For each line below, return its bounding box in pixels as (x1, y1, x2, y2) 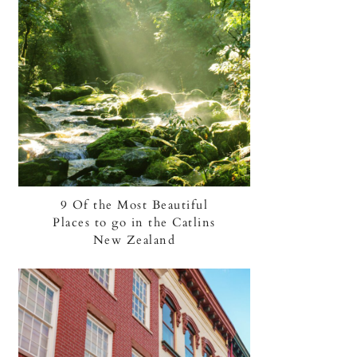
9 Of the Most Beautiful (60, 197, 209, 214)
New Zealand (92, 232, 176, 249)
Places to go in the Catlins (53, 214, 216, 231)
